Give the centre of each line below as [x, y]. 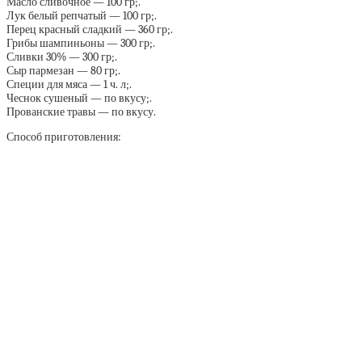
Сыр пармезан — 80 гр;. [63, 71]
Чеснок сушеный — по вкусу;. [79, 98]
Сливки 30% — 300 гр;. [62, 57]
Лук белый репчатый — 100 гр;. [82, 16]
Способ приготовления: [64, 137]
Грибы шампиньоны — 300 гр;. [81, 43]
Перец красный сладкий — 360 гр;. [90, 29]
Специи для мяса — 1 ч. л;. [69, 84]
